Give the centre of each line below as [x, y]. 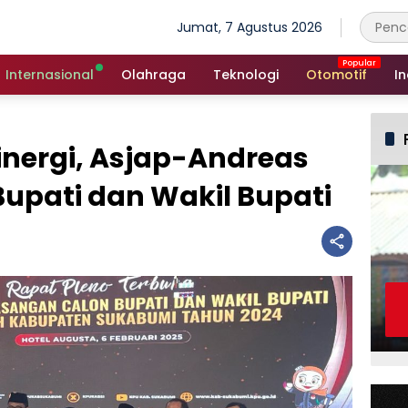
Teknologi [246, 74]
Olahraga [153, 74]
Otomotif [337, 74]
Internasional [50, 74]
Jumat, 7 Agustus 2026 [250, 27]
